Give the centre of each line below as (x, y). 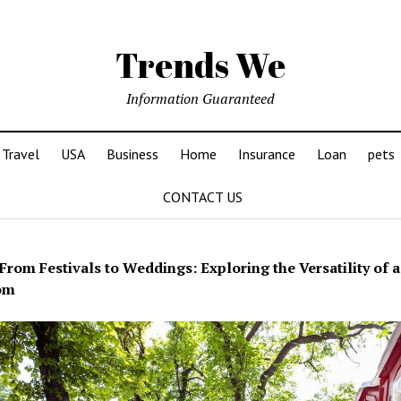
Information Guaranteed (200, 98)
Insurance (266, 154)
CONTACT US (202, 197)
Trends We (200, 65)
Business (132, 154)
